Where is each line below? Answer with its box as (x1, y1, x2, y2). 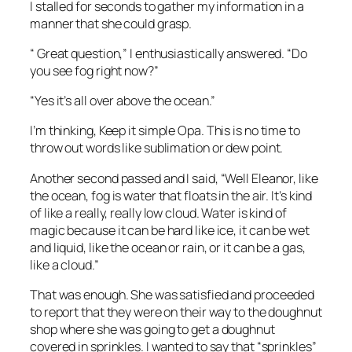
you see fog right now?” (30, 61, 159, 79)
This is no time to (206, 122, 300, 140)
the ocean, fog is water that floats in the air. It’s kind (30, 186, 313, 204)
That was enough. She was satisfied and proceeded (30, 285, 315, 303)
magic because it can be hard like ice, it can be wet (30, 221, 310, 239)
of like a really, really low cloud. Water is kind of (30, 203, 287, 222)
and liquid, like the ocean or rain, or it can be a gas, (30, 238, 306, 256)
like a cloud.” (30, 255, 99, 273)
